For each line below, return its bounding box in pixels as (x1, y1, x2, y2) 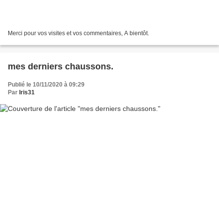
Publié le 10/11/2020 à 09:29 (8, 81, 85, 88)
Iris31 (19, 88, 35, 96)
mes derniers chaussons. (8, 61, 113, 71)
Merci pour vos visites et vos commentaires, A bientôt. (8, 29, 149, 37)
